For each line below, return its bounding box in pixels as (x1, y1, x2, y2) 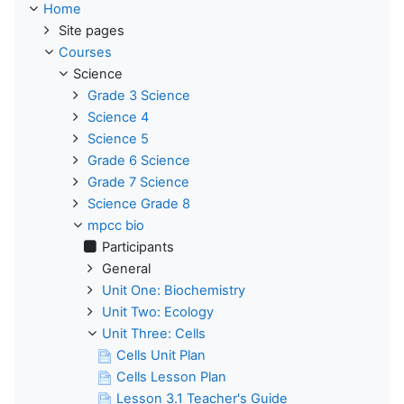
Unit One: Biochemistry (102, 282, 245, 299)
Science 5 (87, 131, 149, 148)
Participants (102, 239, 174, 256)
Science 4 (87, 109, 149, 126)
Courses (59, 44, 112, 61)
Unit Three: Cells (102, 326, 206, 343)
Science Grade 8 (87, 196, 190, 213)
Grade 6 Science (87, 152, 190, 170)
